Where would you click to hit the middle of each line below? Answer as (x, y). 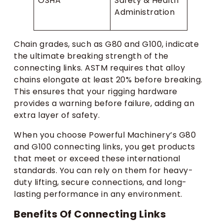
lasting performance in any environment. (98, 194)
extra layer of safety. (57, 115)
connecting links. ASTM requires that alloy (99, 68)
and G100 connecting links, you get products (105, 147)
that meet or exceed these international (97, 158)
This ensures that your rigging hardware (96, 91)
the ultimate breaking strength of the (91, 56)
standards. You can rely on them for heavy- (103, 170)
